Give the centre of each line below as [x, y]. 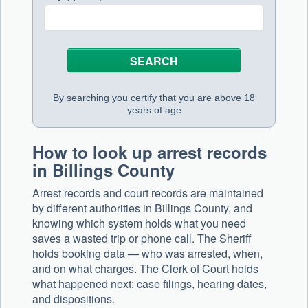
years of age [154, 110]
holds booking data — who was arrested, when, [147, 254]
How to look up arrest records [150, 152]
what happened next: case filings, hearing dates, [150, 284]
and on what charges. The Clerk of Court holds [145, 269]
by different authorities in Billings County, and [142, 208]
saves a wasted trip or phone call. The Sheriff [142, 239]
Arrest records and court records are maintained [148, 193]
